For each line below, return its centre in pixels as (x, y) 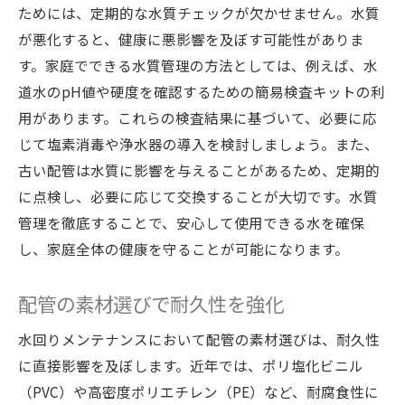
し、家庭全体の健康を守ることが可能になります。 (184, 249)
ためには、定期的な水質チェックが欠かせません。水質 (199, 13)
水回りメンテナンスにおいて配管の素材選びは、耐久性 (199, 339)
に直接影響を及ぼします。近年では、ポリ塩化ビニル (191, 365)
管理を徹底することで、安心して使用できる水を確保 (191, 222)
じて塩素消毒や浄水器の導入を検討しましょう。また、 (198, 144)
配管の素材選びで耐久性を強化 (151, 303)
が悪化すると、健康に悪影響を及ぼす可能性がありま (191, 39)
